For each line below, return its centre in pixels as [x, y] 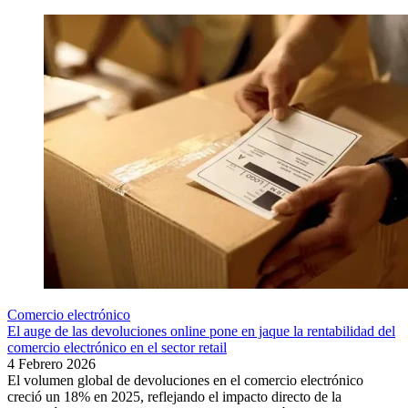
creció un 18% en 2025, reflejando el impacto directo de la [174, 397]
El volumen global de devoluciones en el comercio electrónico [185, 381]
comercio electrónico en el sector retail [117, 348]
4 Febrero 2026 [51, 364]
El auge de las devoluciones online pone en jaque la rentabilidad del [201, 331]
